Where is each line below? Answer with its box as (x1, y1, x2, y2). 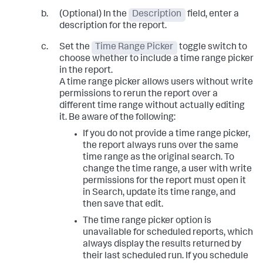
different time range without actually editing (59, 102, 245, 112)
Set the (59, 43, 92, 53)
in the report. (59, 66, 113, 76)
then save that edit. (82, 200, 163, 210)
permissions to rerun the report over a (59, 90, 218, 100)
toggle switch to (177, 43, 247, 53)
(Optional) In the (59, 10, 129, 20)
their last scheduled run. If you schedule (82, 252, 248, 262)
